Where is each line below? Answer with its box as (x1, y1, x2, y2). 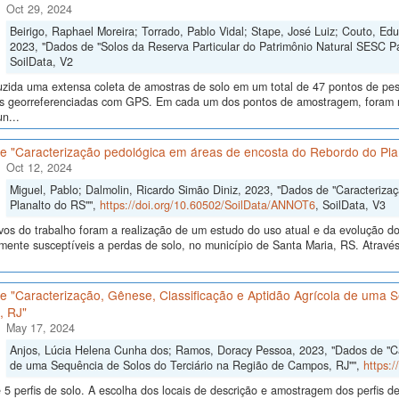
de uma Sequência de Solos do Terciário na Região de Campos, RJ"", (9, 357, 363, 374)
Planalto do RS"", (9, 197, 100, 214)
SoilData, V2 (9, 53, 73, 70)
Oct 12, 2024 (5, 159, 72, 176)
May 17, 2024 (5, 320, 75, 337)
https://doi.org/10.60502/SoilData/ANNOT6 (99, 197, 315, 214)
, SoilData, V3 (314, 197, 386, 214)
